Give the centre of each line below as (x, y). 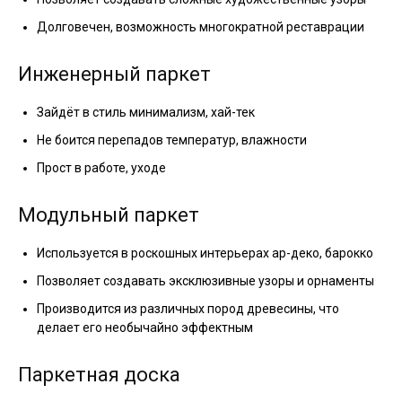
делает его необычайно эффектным (145, 328)
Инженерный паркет (114, 74)
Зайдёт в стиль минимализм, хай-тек (146, 113)
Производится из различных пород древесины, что (188, 309)
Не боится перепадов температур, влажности (172, 140)
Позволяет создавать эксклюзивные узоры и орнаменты (205, 281)
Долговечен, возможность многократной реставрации (201, 27)
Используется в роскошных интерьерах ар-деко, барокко (205, 253)
